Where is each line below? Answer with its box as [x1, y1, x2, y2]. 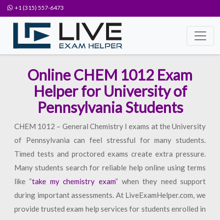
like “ [14, 177, 32, 186]
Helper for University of [33, 82, 187, 100]
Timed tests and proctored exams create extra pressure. [14, 149, 206, 158]
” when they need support [115, 177, 206, 186]
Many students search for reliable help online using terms [14, 163, 206, 172]
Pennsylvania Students [37, 98, 183, 116]
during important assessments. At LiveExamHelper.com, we [14, 191, 206, 199]
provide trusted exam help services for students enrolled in [14, 204, 206, 213]
